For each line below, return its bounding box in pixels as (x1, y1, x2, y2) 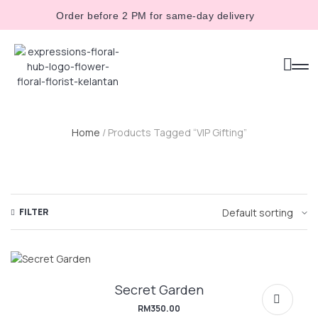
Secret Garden (114, 280, 204, 298)
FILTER (19, 206, 48, 219)
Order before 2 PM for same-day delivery (56, 10, 255, 21)
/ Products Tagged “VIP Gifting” (99, 126, 247, 139)
